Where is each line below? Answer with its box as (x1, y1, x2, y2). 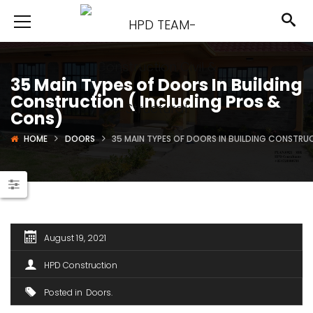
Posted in (44, 286, 82, 298)
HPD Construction (44, 259, 117, 271)
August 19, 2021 (44, 232, 106, 244)
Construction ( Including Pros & (10, 90, 281, 113)
